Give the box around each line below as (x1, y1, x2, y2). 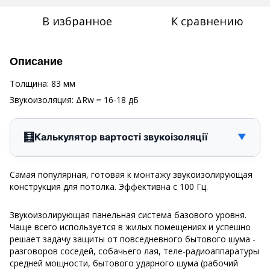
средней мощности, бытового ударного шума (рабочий (10, 257, 238, 269)
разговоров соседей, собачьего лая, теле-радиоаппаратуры (10, 245, 259, 257)
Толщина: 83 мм (10, 77, 75, 89)
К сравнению (171, 13, 243, 28)
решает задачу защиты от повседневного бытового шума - (10, 233, 256, 245)
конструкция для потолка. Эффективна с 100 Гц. (10, 180, 210, 192)
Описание (10, 55, 63, 67)
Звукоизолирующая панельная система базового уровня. (10, 209, 246, 221)
